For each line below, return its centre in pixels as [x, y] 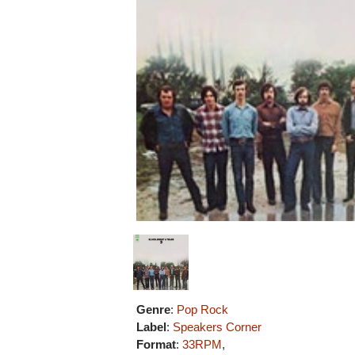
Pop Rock [203, 309]
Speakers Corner [218, 326]
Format [157, 344]
